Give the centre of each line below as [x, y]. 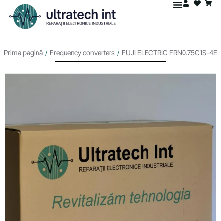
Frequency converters [82, 53]
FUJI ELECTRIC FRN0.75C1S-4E [169, 53]
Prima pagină [23, 53]
